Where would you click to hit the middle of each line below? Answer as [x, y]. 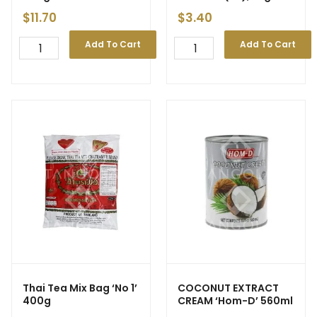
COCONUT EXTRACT [228, 288]
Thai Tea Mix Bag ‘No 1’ [80, 288]
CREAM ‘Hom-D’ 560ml [235, 301]
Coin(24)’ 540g [217, 8]
